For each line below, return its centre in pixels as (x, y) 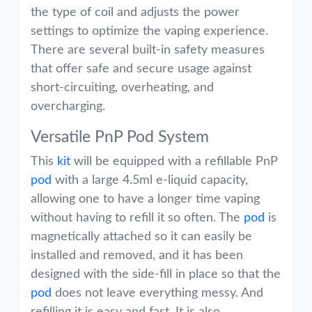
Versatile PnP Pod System (120, 137)
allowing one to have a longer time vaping (145, 199)
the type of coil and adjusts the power (135, 13)
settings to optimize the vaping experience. (149, 31)
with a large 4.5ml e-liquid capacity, (150, 180)
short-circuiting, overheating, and (122, 88)
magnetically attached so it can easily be (141, 237)
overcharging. (68, 107)
